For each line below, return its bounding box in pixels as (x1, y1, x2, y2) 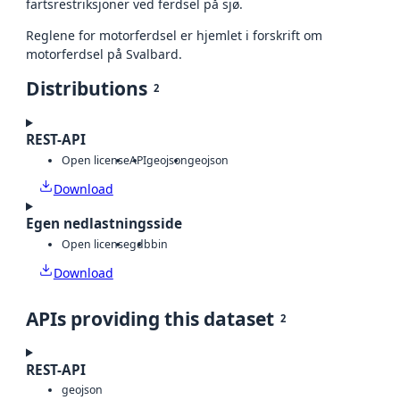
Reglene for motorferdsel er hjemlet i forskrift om (26, 27, 322, 45)
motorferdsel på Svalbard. (26, 46, 182, 63)
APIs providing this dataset (26, 305, 274, 331)
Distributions (26, 76, 147, 102)
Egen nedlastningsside (26, 214, 182, 234)
